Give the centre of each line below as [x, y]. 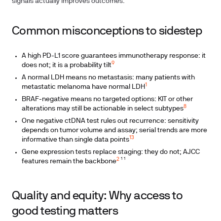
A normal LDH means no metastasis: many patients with [108, 78]
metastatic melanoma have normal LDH [83, 87]
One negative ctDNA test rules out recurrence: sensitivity [110, 121]
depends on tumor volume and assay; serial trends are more [114, 130]
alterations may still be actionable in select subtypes [103, 109]
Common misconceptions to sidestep [107, 32]
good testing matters [65, 212]
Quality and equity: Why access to [97, 196]
